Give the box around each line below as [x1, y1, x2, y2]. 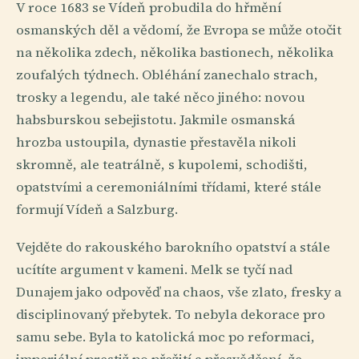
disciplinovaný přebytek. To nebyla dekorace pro [16, 305, 325, 325]
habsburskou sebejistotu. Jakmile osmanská [16, 110, 295, 129]
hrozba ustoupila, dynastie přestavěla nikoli [16, 132, 296, 151]
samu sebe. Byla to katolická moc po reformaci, [16, 328, 315, 347]
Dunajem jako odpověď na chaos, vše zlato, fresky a [16, 283, 341, 302]
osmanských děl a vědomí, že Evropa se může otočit [16, 20, 341, 39]
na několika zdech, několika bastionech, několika [16, 42, 333, 62]
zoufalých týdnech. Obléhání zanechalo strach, [16, 65, 318, 84]
